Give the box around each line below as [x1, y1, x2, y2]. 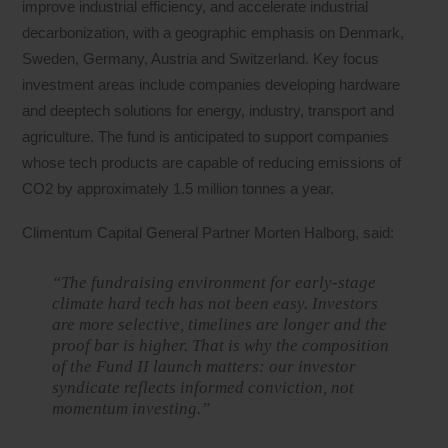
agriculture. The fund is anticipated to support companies [22, 127, 390, 145]
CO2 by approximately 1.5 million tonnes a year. [22, 179, 335, 197]
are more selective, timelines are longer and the [52, 315, 388, 335]
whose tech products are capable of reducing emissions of [22, 153, 402, 171]
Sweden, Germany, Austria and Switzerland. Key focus [22, 49, 380, 67]
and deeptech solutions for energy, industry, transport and [22, 101, 395, 119]
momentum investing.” [52, 399, 211, 419]
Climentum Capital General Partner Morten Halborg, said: [22, 224, 395, 242]
